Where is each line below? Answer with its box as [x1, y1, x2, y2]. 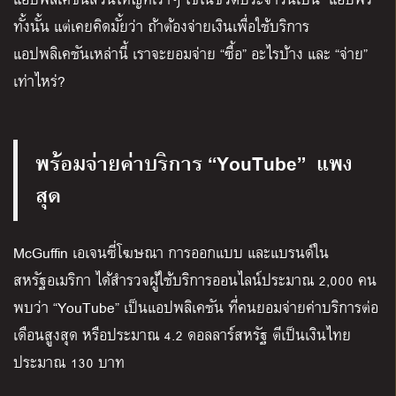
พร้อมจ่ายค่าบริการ [35, 146, 208, 179]
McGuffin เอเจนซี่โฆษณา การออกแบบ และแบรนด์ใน [13, 240, 329, 265]
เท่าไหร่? [13, 69, 65, 94]
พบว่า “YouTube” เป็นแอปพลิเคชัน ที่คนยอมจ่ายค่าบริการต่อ [13, 295, 378, 320]
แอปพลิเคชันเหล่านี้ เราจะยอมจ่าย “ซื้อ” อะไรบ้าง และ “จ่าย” [13, 42, 368, 66]
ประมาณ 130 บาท [13, 350, 125, 375]
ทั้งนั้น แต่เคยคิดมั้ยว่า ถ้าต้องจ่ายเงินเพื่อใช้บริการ [13, 14, 309, 39]
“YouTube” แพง [208, 146, 353, 179]
